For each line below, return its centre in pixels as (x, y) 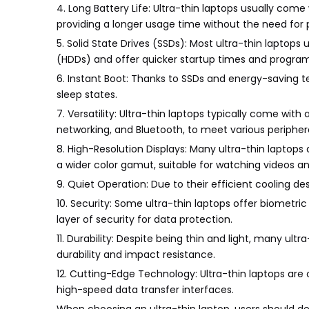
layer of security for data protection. (144, 219)
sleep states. (87, 94)
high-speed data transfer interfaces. (145, 290)
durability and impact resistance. (136, 255)
